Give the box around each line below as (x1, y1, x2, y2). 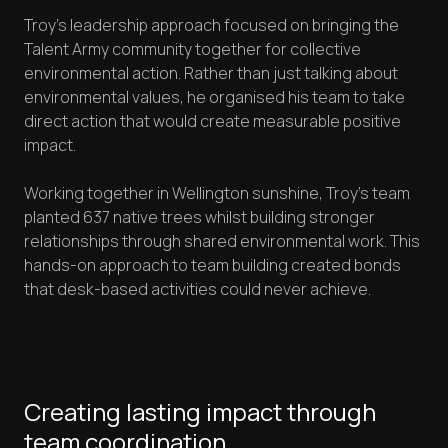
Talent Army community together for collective (24, 38, 361, 61)
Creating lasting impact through (24, 395, 376, 429)
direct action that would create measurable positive (24, 110, 401, 133)
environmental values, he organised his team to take (24, 86, 405, 109)
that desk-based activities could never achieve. (24, 278, 371, 301)
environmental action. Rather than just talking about (24, 62, 398, 85)
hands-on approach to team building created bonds (24, 254, 401, 277)
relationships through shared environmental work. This (24, 230, 420, 253)
